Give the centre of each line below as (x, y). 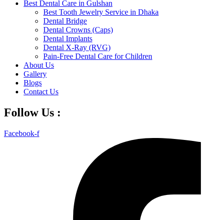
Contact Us (41, 92)
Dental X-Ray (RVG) (77, 47)
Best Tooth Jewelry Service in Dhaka (101, 12)
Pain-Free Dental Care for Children (98, 56)
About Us (39, 65)
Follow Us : (32, 112)
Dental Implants (68, 39)
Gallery (35, 74)
